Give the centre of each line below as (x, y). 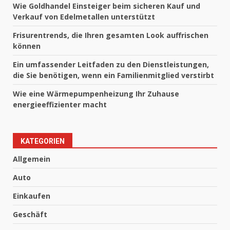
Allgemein (32, 159)
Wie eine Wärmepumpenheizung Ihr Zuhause (96, 93)
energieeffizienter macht (60, 104)
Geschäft (30, 214)
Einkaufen (32, 196)
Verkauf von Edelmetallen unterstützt (84, 16)
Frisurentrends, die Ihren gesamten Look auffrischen (111, 35)
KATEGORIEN (43, 141)
